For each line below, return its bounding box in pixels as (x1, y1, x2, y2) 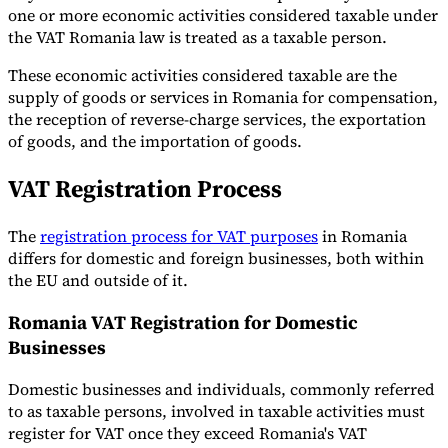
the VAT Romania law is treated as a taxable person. (8, 26, 387, 49)
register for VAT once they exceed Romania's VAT (8, 422, 367, 445)
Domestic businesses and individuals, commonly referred (8, 378, 435, 401)
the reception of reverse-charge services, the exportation (8, 108, 426, 131)
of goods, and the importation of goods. (8, 130, 302, 153)
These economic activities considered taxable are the (8, 64, 397, 87)
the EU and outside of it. (8, 269, 188, 291)
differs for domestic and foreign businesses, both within (8, 247, 424, 269)
